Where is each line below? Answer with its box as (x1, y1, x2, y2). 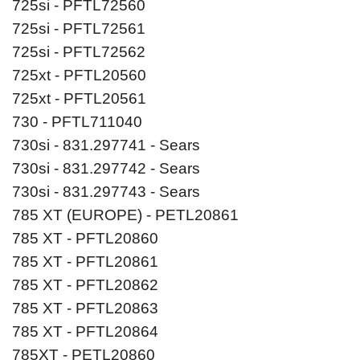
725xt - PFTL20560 (12, 67, 146, 84)
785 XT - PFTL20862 (12, 276, 158, 294)
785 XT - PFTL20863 (12, 300, 158, 317)
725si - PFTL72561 (12, 20, 145, 38)
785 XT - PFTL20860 (12, 230, 158, 247)
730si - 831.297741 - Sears (12, 137, 200, 154)
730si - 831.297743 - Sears (12, 183, 200, 201)
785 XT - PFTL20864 (12, 323, 158, 341)
